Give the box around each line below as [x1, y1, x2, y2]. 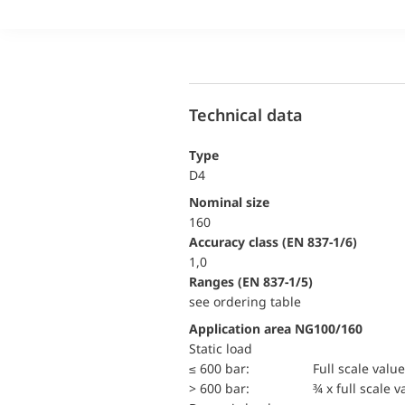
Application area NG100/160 [189, 320, 363, 337]
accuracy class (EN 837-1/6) [198, 233, 357, 250]
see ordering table [189, 293, 301, 310]
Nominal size [199, 193, 269, 211]
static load [196, 340, 252, 357]
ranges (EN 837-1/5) [197, 273, 313, 290]
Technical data [189, 103, 303, 126]
